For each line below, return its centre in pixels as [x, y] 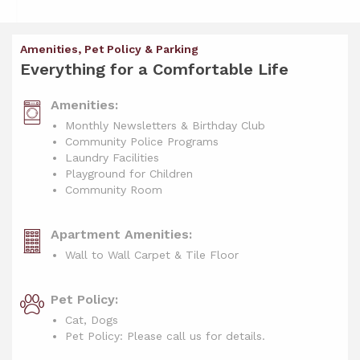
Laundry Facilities [112, 157]
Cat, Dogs [92, 320]
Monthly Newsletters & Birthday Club [165, 125]
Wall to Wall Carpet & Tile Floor [152, 255]
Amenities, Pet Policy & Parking [109, 49]
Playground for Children [129, 174]
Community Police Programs [142, 141]
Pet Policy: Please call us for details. [165, 336]
